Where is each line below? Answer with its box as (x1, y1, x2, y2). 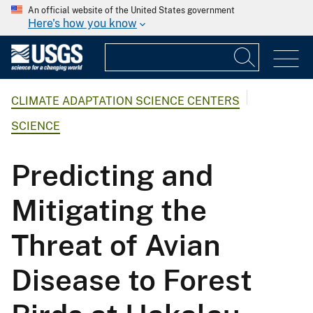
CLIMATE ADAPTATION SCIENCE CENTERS (11, 94, 240, 108)
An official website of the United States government (28, 6, 235, 15)
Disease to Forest (11, 262, 252, 297)
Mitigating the (11, 192, 207, 227)
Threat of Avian (11, 227, 221, 262)
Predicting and (11, 157, 213, 192)
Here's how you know (28, 17, 137, 30)
